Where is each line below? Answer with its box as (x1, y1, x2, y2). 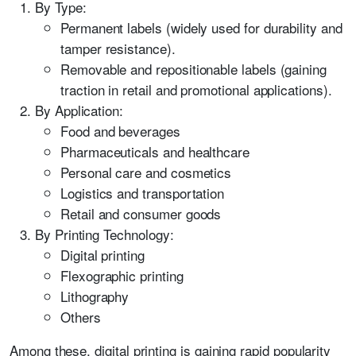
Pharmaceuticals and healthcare (60, 141, 250, 161)
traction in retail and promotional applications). (60, 79, 332, 99)
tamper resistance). (60, 38, 176, 58)
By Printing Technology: (35, 224, 174, 244)
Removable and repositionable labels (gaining (60, 59, 327, 79)
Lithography (60, 286, 130, 306)
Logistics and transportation (60, 183, 225, 203)
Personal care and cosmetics (60, 162, 232, 182)
